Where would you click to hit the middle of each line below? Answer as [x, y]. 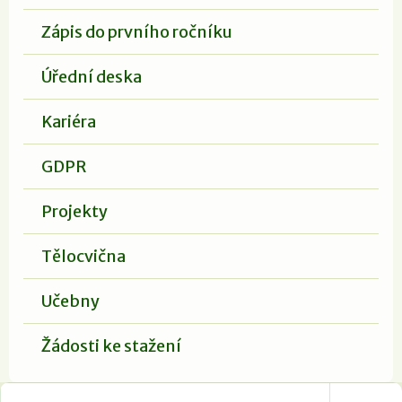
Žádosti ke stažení [111, 345]
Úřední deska [92, 76]
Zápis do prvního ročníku [137, 31]
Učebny [70, 301]
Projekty [74, 211]
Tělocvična [83, 256]
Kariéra [69, 121]
